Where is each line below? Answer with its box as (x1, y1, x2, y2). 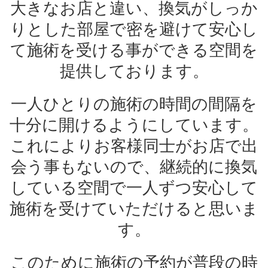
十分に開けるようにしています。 (10, 115, 258, 135)
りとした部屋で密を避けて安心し (10, 19, 258, 39)
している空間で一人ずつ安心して (10, 178, 258, 198)
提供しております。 (59, 61, 209, 81)
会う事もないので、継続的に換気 (11, 157, 257, 177)
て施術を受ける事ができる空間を (10, 40, 258, 60)
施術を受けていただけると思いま (10, 199, 258, 219)
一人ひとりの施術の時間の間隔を (11, 94, 257, 114)
